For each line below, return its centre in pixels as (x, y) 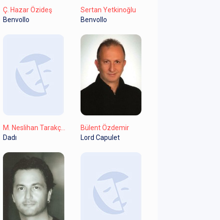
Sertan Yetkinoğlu (108, 10)
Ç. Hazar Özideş (27, 10)
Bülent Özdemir (105, 127)
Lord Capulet (100, 137)
